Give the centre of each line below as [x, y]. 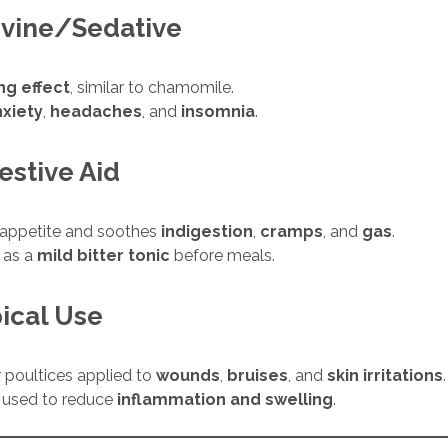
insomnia [218, 112]
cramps [292, 232]
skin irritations [385, 376]
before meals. [223, 256]
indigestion [207, 232]
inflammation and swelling [225, 400]
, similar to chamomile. [152, 88]
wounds [188, 376]
